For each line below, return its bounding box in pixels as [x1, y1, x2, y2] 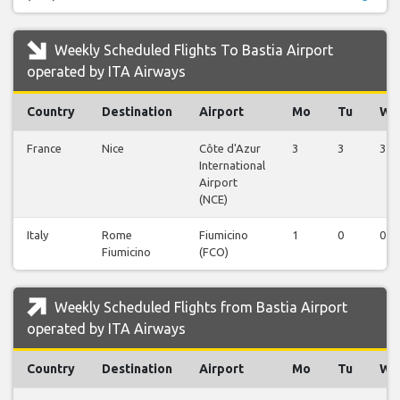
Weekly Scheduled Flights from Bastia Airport [51, 299, 347, 316]
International [199, 159, 265, 172]
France [27, 142, 62, 155]
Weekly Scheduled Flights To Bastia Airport [51, 42, 333, 59]
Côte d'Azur [199, 142, 261, 155]
